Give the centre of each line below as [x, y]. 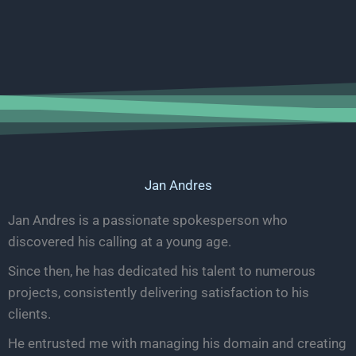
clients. [29, 313]
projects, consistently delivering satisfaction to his [159, 292]
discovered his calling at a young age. [120, 241]
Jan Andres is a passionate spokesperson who [148, 220]
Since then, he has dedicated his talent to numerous [162, 271]
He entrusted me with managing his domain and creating [177, 343]
